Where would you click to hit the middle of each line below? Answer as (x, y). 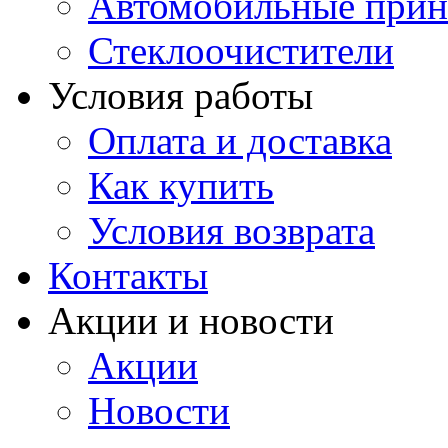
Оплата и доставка (240, 140)
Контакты (128, 275)
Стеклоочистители (241, 50)
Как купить (181, 185)
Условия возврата (231, 230)
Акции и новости (191, 320)
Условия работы (180, 95)
